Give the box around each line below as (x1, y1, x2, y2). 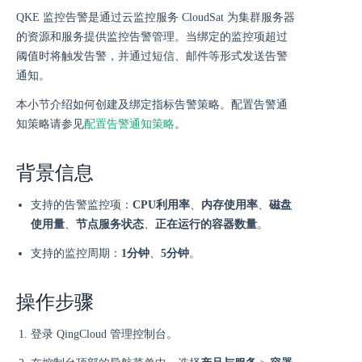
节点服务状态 (76, 218, 144, 230)
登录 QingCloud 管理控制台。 (31, 328, 178, 340)
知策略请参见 (16, 118, 84, 130)
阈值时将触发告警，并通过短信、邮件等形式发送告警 (16, 50, 288, 62)
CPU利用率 (133, 199, 190, 211)
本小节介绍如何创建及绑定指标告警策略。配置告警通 (16, 99, 288, 111)
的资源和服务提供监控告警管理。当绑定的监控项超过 (16, 31, 288, 43)
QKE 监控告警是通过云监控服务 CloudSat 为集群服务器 (16, 11, 295, 23)
